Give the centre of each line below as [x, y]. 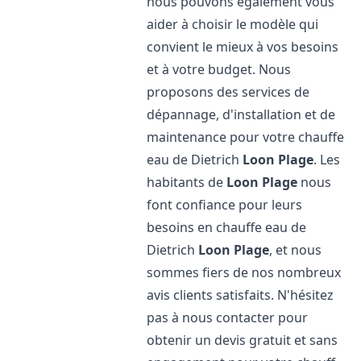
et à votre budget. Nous [219, 69]
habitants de [187, 182]
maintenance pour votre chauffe [246, 137]
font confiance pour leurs [225, 205]
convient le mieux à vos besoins [243, 47]
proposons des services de [228, 92]
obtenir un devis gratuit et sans [243, 340]
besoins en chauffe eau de [227, 227]
